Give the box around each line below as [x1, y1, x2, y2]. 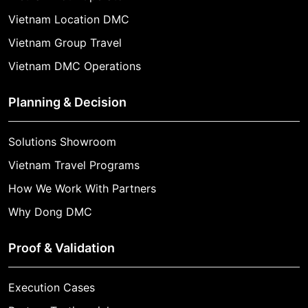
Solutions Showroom [8, 134, 116, 148]
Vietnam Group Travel [8, 35, 122, 49]
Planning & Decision [8, 94, 126, 109]
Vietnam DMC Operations [8, 58, 141, 73]
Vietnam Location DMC [8, 12, 129, 26]
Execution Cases [8, 280, 95, 294]
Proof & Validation [8, 240, 115, 255]
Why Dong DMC [8, 204, 92, 219]
